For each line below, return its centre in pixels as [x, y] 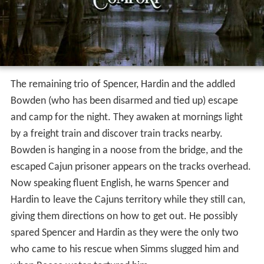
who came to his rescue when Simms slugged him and [124, 250]
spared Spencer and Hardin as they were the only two [124, 233]
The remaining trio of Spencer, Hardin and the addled [123, 85]
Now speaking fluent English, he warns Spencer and [119, 184]
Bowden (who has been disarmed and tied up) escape [124, 101]
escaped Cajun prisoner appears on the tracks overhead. [131, 167]
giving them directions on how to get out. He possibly [124, 217]
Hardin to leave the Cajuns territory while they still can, [128, 200]
